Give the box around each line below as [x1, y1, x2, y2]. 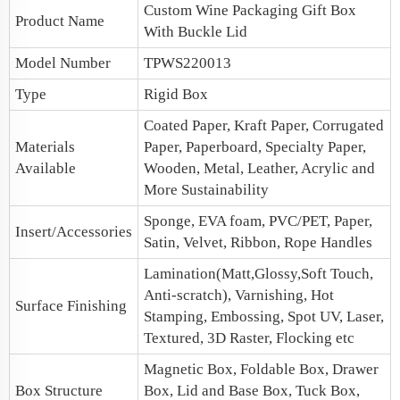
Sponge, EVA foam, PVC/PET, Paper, [144, 212, 372, 229]
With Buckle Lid [144, 23, 247, 40]
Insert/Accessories [15, 223, 132, 240]
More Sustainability [144, 181, 269, 198]
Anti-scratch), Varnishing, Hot [144, 287, 334, 304]
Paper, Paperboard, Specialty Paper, [144, 138, 366, 155]
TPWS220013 [144, 54, 231, 71]
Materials [15, 138, 75, 155]
